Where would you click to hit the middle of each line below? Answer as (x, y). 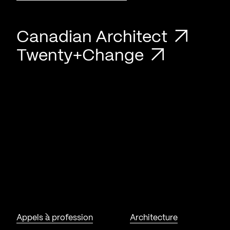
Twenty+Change (82, 56)
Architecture (154, 218)
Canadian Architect (94, 37)
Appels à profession (55, 218)
